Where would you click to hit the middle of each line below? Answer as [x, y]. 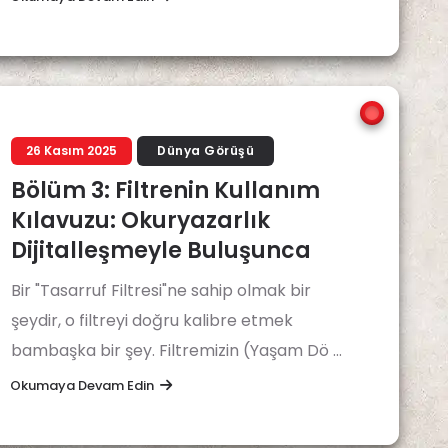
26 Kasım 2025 [71, 150]
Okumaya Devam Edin [82, 385]
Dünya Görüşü [206, 150]
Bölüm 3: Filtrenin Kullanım [165, 190]
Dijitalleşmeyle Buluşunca [161, 250]
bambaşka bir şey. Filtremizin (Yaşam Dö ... [176, 350]
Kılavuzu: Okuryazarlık [140, 220]
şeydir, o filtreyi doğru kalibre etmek [152, 320]
